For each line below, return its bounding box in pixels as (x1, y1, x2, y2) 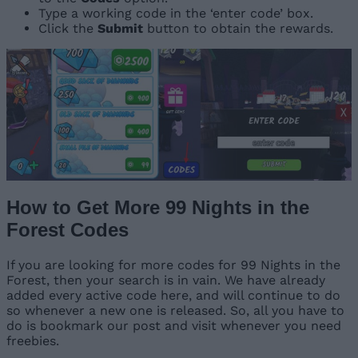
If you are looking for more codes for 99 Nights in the (6, 257, 340, 272)
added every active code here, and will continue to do (6, 287, 340, 303)
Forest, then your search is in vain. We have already (6, 272, 325, 288)
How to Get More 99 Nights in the (6, 196, 309, 218)
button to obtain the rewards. (147, 20, 333, 36)
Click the (38, 20, 97, 36)
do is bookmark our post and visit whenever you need (6, 317, 341, 333)
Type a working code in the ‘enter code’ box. (38, 5, 313, 21)
